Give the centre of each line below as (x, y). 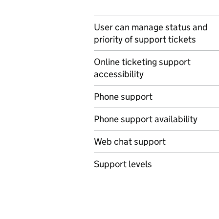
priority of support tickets (145, 39)
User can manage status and (151, 27)
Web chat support (130, 142)
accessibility (119, 74)
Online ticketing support (142, 62)
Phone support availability (146, 119)
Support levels (123, 164)
